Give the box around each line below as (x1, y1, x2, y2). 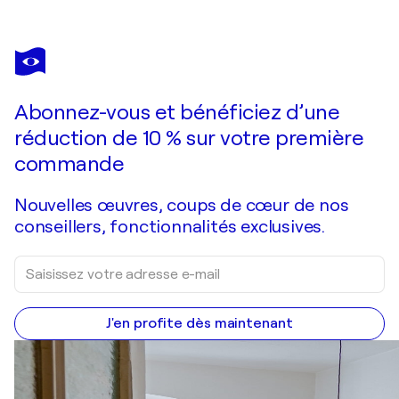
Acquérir (265, 91, 323, 108)
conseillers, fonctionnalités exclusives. (14, 216, 325, 238)
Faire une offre (61, 91, 163, 108)
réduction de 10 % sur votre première (14, 126, 363, 151)
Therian (14, 61, 60, 76)
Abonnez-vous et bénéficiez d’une (14, 100, 339, 126)
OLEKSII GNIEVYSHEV (14, 47, 125, 61)
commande (14, 151, 124, 177)
